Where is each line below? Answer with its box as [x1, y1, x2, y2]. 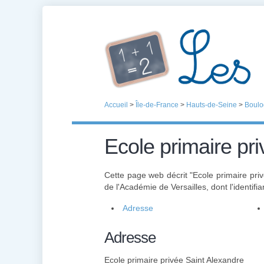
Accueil [104, 101, 128, 109]
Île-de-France [136, 101, 179, 109]
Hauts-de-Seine [186, 101, 237, 109]
